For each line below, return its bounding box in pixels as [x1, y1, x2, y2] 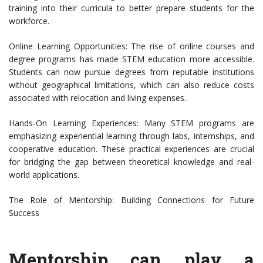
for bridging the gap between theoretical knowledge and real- [9, 156, 254, 168]
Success [9, 207, 39, 219]
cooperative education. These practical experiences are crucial [9, 143, 254, 155]
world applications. [9, 169, 79, 181]
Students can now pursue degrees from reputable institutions [9, 66, 254, 78]
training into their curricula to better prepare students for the [9, 2, 254, 14]
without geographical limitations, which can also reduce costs [9, 79, 254, 91]
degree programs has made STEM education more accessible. [9, 53, 254, 65]
